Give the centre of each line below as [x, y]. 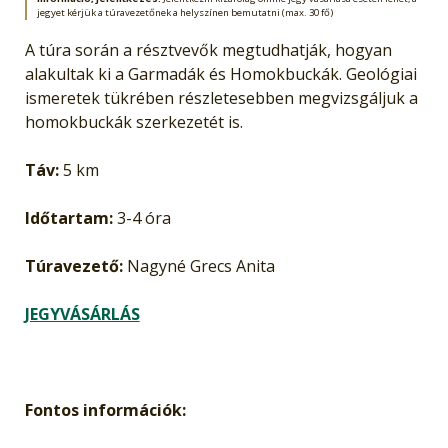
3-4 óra [141, 217]
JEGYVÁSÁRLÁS [82, 313]
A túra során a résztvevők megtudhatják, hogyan [208, 49]
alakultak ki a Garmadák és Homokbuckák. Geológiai [220, 73]
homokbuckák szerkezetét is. [133, 121]
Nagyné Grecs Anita [198, 265]
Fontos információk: [105, 409]
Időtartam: [68, 217]
